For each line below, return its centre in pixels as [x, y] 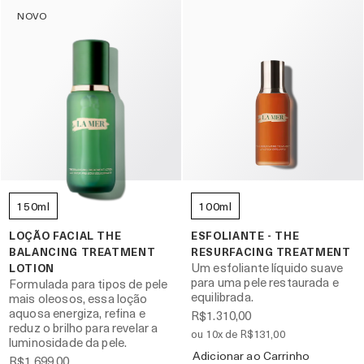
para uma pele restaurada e [265, 282]
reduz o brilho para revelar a [84, 328]
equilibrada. [222, 297]
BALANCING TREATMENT [82, 252]
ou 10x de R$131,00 [238, 334]
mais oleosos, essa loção [78, 299]
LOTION [32, 268]
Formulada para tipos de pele [89, 284]
